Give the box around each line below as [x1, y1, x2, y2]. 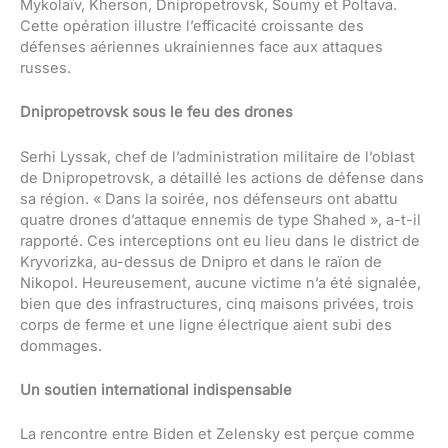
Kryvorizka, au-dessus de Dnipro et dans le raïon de [20, 252, 382, 271]
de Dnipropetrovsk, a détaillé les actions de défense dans [20, 168, 424, 187]
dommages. [20, 336, 102, 355]
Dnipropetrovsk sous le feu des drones [20, 103, 293, 122]
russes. [20, 59, 71, 78]
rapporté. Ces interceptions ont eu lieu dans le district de [20, 231, 420, 250]
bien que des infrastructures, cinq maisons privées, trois [20, 294, 414, 313]
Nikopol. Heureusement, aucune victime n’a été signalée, [20, 273, 421, 292]
